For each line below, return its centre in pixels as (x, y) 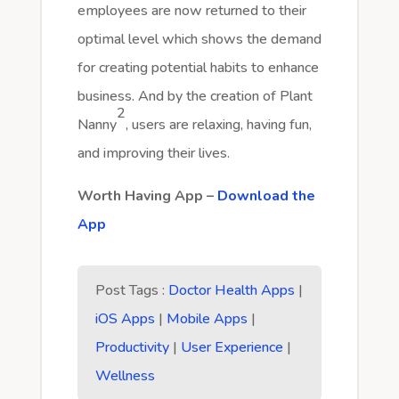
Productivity (132, 348)
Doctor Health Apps (231, 291)
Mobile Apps (207, 319)
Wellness (125, 376)
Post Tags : (131, 291)
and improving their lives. (153, 154)
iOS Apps (125, 319)
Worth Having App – (147, 196)
